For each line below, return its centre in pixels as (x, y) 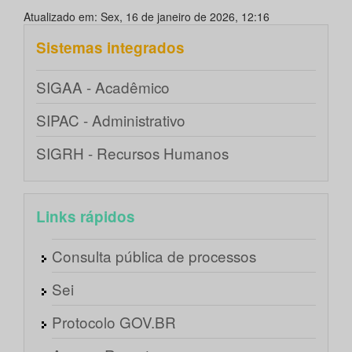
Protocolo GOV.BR (114, 322)
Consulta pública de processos (154, 256)
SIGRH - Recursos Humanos (132, 153)
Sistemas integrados (110, 48)
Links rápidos (86, 217)
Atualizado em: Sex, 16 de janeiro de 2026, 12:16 (147, 17)
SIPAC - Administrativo (111, 120)
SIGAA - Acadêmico (103, 87)
